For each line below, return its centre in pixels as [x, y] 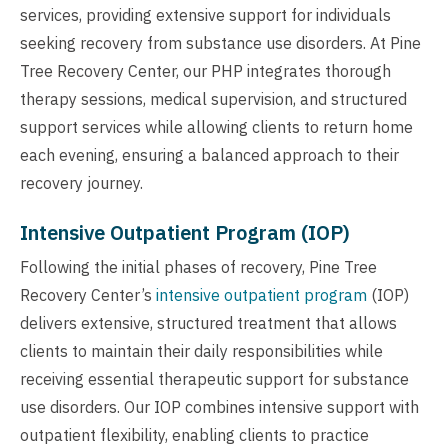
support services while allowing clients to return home [216, 127]
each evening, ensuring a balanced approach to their [209, 155]
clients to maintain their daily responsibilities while [201, 351]
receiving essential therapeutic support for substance [214, 379]
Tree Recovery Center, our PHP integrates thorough [205, 71]
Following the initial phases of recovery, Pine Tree [198, 267]
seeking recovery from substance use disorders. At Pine [220, 43]
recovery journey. [81, 183]
